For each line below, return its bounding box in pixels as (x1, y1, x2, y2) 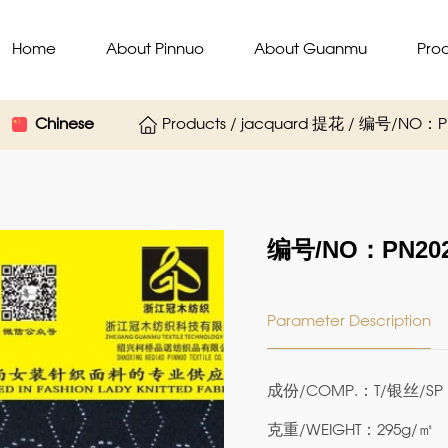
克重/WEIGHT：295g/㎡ (266, 424, 434, 438)
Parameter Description (266, 315, 431, 329)
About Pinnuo (106, 43, 204, 57)
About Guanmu (254, 43, 367, 57)
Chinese (35, 118, 94, 132)
